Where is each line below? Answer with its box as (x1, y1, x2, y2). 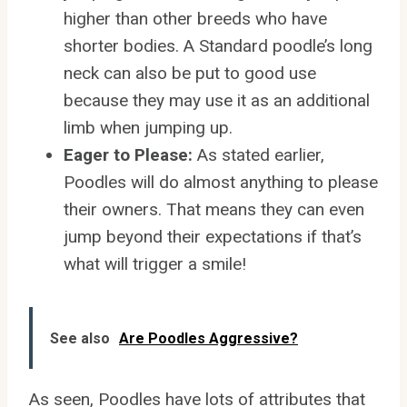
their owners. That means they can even (64, 199, 364, 221)
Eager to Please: (64, 144, 197, 166)
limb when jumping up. (64, 117, 233, 139)
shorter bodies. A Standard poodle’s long (64, 35, 372, 57)
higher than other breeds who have (64, 8, 327, 30)
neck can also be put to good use (64, 63, 316, 84)
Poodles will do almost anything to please (64, 172, 378, 194)
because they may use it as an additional (64, 90, 370, 112)
